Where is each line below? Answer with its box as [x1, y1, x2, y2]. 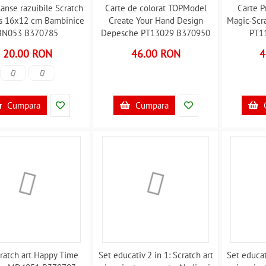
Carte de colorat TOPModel [104, 2, 207, 14]
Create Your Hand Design [108, 15, 203, 26]
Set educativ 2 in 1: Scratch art [98, 249, 213, 261]
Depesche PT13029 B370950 [101, 27, 211, 39]
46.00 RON [131, 47, 180, 61]
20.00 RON [2, 47, 52, 61]
